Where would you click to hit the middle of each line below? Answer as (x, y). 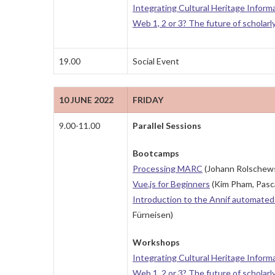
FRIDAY (148, 100)
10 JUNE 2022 (86, 100)
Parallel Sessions (167, 126)
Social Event (156, 61)
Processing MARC (168, 169)
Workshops (156, 242)
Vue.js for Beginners (171, 184)
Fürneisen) (153, 215)
